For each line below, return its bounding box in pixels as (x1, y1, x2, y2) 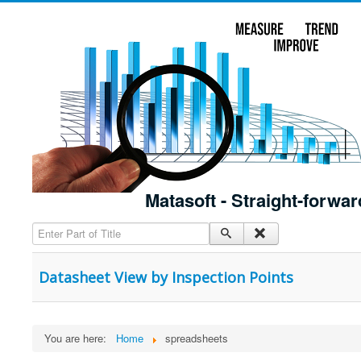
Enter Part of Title (32, 222, 118, 237)
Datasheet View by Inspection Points (39, 268, 293, 287)
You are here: (44, 330, 113, 346)
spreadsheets (165, 330, 228, 346)
